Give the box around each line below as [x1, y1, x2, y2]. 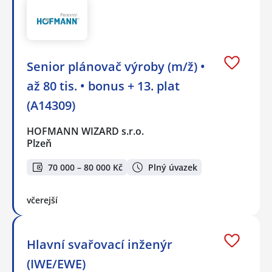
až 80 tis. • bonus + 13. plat [27, 78, 180, 95]
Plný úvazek [148, 161, 197, 173]
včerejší [27, 194, 58, 206]
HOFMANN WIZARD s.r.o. [27, 124, 145, 138]
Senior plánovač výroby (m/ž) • [27, 58, 205, 75]
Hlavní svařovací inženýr [27, 236, 172, 253]
